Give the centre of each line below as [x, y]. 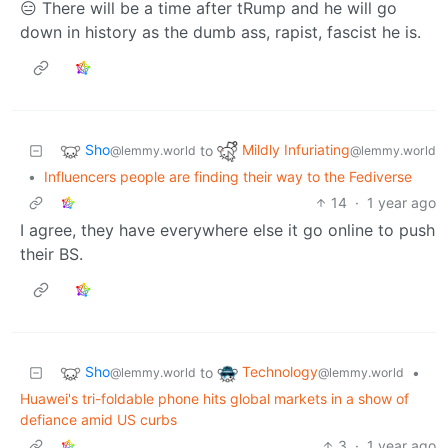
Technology [280, 372]
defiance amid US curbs [98, 419]
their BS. [51, 253]
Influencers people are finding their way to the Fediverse [228, 176]
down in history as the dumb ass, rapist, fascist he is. [220, 31]
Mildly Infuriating [296, 150]
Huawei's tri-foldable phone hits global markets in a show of [214, 398]
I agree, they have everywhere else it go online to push [227, 229]
